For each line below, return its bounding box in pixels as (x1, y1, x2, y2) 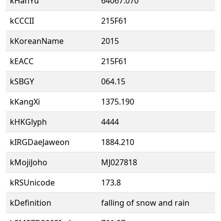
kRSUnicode (10, 177, 55, 188)
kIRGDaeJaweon (10, 137, 70, 147)
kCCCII (10, 15, 34, 26)
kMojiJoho (10, 157, 47, 168)
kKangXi (10, 96, 40, 107)
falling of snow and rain (101, 197, 189, 208)
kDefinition (10, 197, 51, 208)
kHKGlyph (10, 116, 47, 127)
